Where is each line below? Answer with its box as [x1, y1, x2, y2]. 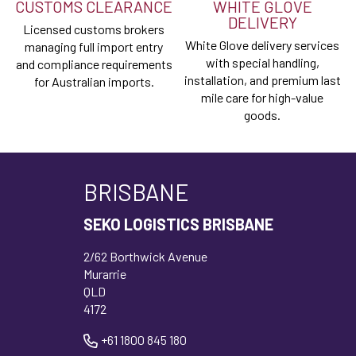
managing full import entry [25, 39, 163, 55]
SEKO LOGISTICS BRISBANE [83, 215, 273, 234]
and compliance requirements [15, 56, 172, 72]
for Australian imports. [33, 74, 154, 90]
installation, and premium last [184, 72, 341, 88]
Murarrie [83, 266, 126, 282]
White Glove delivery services [185, 37, 339, 53]
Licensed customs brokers [23, 21, 164, 37]
